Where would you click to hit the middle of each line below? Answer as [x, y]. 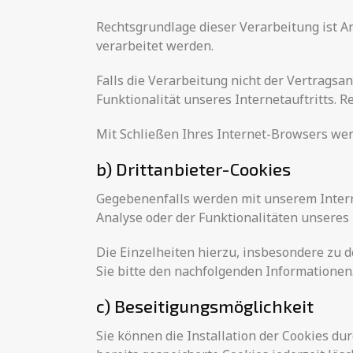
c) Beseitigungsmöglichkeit [205, 306]
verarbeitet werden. [155, 46]
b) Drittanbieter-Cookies [193, 169]
